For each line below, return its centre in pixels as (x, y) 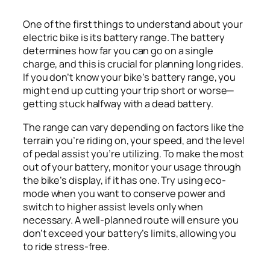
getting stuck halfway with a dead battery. (118, 104)
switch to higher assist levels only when (113, 206)
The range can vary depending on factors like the (134, 127)
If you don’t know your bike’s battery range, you (130, 77)
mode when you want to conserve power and (124, 193)
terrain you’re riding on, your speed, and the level (134, 140)
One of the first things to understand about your (133, 24)
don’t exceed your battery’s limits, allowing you (130, 233)
